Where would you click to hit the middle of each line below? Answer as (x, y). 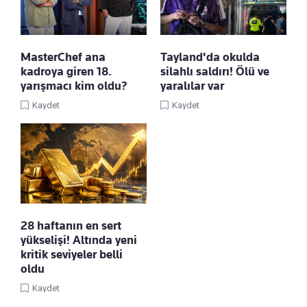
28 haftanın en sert (71, 226)
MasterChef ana (63, 57)
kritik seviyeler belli (72, 255)
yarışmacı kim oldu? (74, 86)
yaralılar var (192, 86)
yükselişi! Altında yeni (79, 240)
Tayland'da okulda (210, 57)
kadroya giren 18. (66, 72)
